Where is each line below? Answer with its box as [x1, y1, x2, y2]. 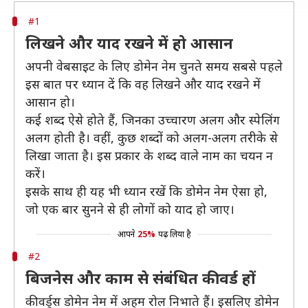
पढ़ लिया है [157, 228, 191, 240]
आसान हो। [25, 93, 75, 110]
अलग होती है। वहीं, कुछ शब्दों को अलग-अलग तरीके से [25, 129, 278, 146]
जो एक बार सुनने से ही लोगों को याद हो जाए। [25, 201, 234, 217]
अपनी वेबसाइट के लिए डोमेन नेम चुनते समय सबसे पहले [25, 58, 283, 74]
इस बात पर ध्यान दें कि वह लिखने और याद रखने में [25, 76, 261, 92]
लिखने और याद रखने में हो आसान [25, 32, 233, 53]
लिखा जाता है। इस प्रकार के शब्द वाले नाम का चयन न [25, 147, 273, 164]
